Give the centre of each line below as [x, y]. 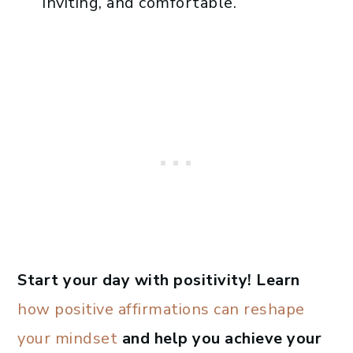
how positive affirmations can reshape [161, 310]
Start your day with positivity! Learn [159, 281]
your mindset [67, 339]
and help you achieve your [219, 339]
